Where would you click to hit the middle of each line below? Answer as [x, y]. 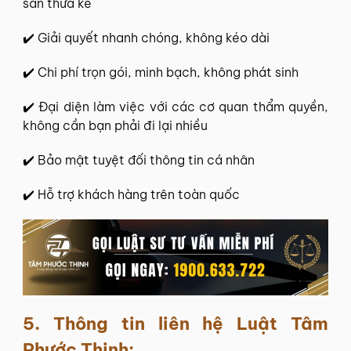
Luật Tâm [283, 324]
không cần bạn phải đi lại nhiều [115, 125]
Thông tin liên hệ [145, 324]
